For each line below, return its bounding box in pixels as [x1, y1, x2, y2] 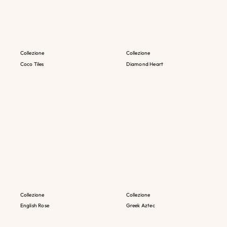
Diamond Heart [126, 61, 164, 68]
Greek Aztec [126, 202, 155, 209]
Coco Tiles [20, 61, 44, 68]
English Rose [20, 202, 49, 209]
